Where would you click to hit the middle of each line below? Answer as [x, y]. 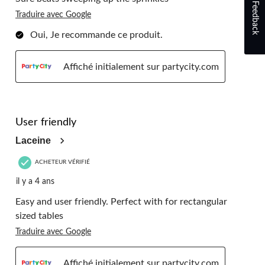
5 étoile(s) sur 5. [48, 109]
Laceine [33, 140]
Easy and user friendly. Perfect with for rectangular [121, 201]
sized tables [39, 216]
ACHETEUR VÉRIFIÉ [62, 162]
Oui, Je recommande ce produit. [96, 35]
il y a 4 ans [35, 181]
